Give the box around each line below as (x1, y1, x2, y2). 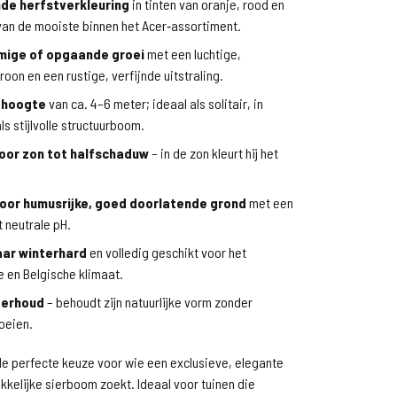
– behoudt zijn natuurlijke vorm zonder (44, 293, 253, 310)
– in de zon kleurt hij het (149, 144, 278, 161)
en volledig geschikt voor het (87, 244, 246, 261)
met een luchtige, (144, 45, 241, 62)
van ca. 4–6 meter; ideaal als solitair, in (46, 95, 263, 112)
